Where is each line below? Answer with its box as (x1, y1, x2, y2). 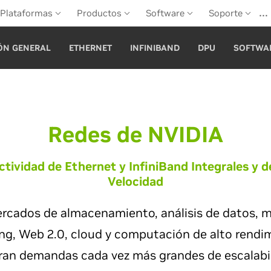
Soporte (209, 7, 245, 19)
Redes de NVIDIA (48, 121, 223, 148)
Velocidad (108, 174, 163, 189)
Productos (77, 7, 124, 19)
